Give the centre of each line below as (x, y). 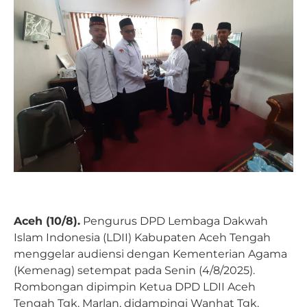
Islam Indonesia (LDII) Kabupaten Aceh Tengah (142, 237)
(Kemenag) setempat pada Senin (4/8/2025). (134, 270)
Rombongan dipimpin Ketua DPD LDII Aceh (135, 286)
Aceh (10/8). (47, 221)
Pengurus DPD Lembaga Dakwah (174, 221)
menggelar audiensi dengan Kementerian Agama (150, 254)
